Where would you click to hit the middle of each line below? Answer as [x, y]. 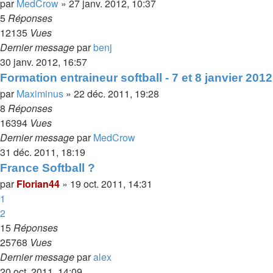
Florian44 [38, 184]
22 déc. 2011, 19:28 [116, 94]
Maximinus [40, 94]
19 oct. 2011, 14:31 [111, 184]
